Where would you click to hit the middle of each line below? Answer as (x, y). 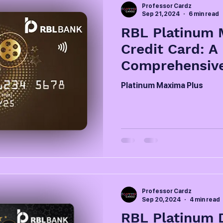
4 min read (205, 199)
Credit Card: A (169, 49)
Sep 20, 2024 (161, 199)
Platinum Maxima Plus (162, 85)
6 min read (204, 14)
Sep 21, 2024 (161, 14)
